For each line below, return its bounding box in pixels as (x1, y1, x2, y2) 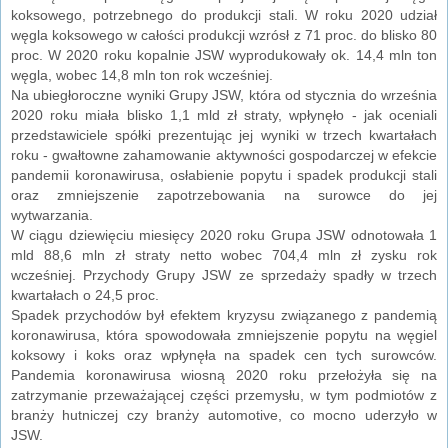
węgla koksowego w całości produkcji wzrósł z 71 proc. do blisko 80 (11, 27, 437, 44)
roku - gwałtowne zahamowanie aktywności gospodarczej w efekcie (11, 147, 437, 164)
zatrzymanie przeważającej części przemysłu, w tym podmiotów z (11, 387, 437, 404)
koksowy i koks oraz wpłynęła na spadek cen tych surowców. (11, 347, 437, 364)
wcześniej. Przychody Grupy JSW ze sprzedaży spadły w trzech (11, 267, 437, 284)
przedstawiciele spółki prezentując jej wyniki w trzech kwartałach (11, 127, 437, 144)
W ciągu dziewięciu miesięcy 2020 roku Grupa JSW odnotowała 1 (11, 227, 437, 244)
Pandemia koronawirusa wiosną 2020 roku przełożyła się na (11, 367, 437, 384)
